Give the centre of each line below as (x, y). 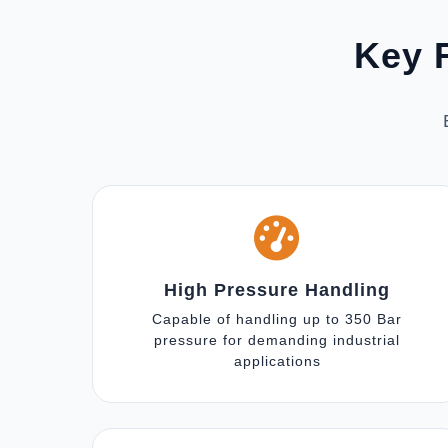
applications (277, 361)
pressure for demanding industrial (277, 340)
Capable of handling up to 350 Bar (277, 319)
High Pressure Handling (277, 290)
